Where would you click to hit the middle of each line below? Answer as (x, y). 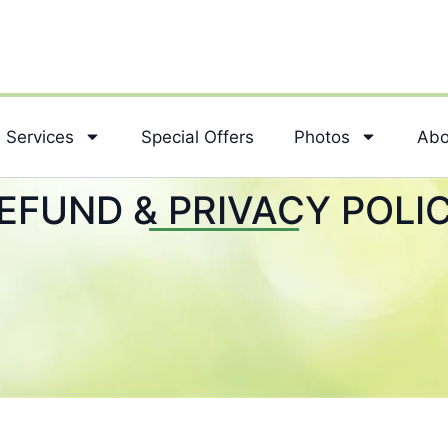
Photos (322, 136)
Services (40, 136)
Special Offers (197, 136)
